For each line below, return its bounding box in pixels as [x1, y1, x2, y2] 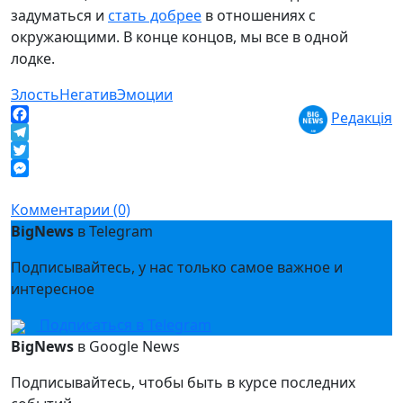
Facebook [11, 122, 76, 142]
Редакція [331, 108, 392, 129]
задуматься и [11, 5, 108, 25]
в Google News [74, 336, 180, 356]
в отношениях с [201, 5, 316, 25]
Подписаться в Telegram [36, 315, 211, 335]
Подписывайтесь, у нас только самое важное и [11, 257, 343, 277]
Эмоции [117, 85, 173, 104]
